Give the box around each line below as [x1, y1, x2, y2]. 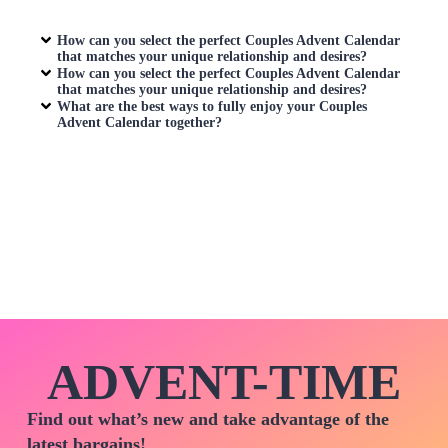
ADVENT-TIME [46, 354, 401, 410]
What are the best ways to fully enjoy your [57, 97, 320, 114]
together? [161, 113, 223, 130]
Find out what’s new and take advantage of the [26, 408, 389, 429]
